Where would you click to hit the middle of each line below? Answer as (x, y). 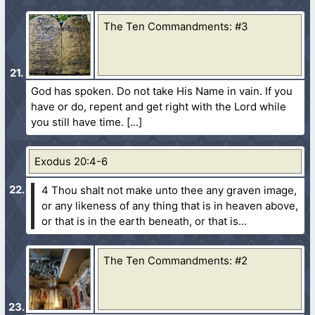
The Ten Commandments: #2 (176, 260)
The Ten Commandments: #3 (176, 26)
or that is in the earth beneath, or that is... (144, 221)
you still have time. (78, 122)
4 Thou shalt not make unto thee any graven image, (169, 190)
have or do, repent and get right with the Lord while (159, 106)
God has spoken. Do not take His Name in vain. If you (162, 91)
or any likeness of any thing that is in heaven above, (170, 205)
